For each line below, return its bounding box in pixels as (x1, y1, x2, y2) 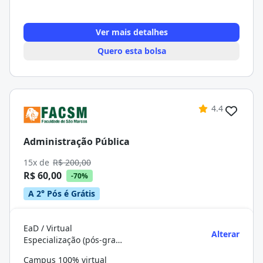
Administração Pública (23, 134, 130, 148)
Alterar (211, 228, 240, 240)
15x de (23, 157, 52, 168)
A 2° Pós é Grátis (28, 188, 95, 199)
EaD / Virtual (23, 222, 72, 234)
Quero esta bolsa (97, 45, 166, 56)
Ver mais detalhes (95, 26, 168, 38)
